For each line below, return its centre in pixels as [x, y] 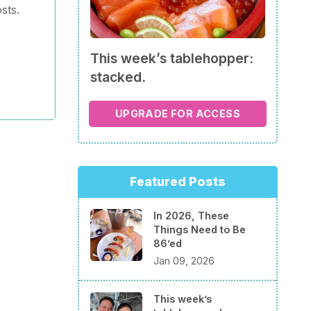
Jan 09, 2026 [184, 261]
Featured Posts [178, 181]
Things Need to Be [200, 229]
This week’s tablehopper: [172, 58]
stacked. [118, 77]
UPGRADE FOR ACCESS [178, 114]
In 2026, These [191, 215]
